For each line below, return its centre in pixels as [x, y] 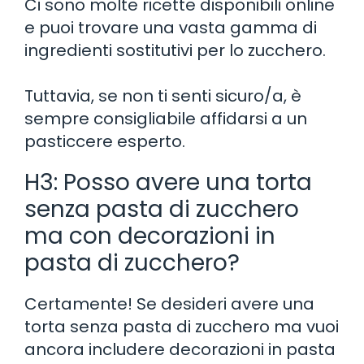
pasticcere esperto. [105, 141]
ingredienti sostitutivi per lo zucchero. [175, 50]
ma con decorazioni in [150, 236]
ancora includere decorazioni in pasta [180, 349]
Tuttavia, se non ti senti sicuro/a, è [163, 95]
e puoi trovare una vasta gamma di [171, 27]
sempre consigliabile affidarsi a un [166, 118]
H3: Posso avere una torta [168, 182]
